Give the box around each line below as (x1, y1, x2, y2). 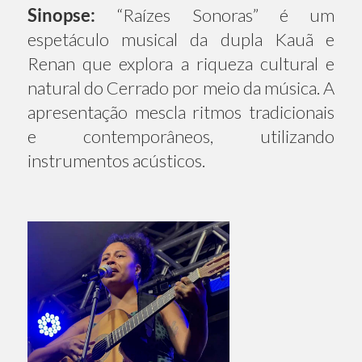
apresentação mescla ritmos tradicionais (27, 100, 335, 123)
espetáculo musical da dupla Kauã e (27, 27, 335, 50)
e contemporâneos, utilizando (27, 124, 335, 147)
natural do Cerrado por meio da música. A (27, 76, 335, 99)
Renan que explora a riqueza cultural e (27, 52, 335, 74)
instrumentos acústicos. (27, 149, 205, 171)
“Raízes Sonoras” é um (95, 3, 335, 26)
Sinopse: (27, 3, 95, 26)
